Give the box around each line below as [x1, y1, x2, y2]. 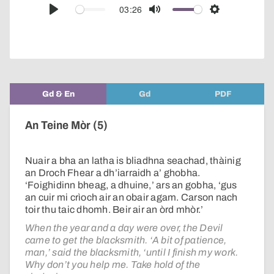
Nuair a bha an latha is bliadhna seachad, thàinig [25, 155, 241, 166]
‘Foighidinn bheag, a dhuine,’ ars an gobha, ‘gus [25, 180, 237, 191]
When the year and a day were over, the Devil [25, 223, 223, 234]
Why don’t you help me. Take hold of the [25, 259, 201, 270]
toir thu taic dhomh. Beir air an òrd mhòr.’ [25, 204, 204, 215]
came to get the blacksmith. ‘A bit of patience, [25, 235, 227, 246]
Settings [214, 10, 250, 24]
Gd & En [42, 89, 75, 98]
